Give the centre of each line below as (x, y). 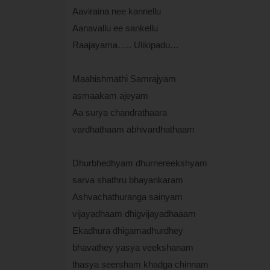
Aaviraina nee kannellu (116, 11)
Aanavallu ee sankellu (115, 28)
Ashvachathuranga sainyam (127, 196)
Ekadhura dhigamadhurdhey (127, 230)
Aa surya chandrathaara (119, 112)
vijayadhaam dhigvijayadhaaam (134, 213)
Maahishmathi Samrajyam (124, 78)
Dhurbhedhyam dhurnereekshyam (140, 163)
